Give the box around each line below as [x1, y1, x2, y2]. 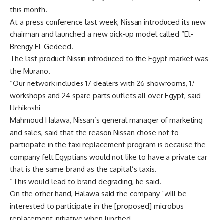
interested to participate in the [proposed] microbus [10, 201, 184, 211]
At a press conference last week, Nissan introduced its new [10, 17, 206, 27]
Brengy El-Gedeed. [10, 42, 73, 51]
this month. [10, 5, 47, 14]
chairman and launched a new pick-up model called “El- [10, 29, 193, 39]
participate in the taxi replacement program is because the [10, 140, 206, 149]
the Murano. [10, 66, 50, 76]
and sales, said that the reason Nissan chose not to [10, 128, 179, 137]
